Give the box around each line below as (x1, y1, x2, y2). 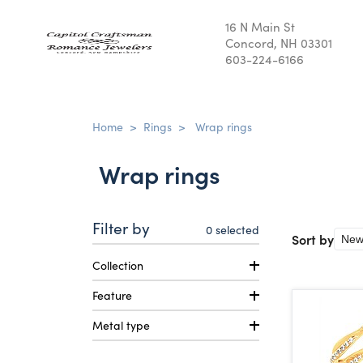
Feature (92, 287, 132, 303)
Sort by (292, 229, 334, 248)
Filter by (92, 216, 150, 238)
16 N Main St (225, 18, 295, 35)
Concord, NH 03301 (225, 34, 332, 51)
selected (212, 221, 259, 237)
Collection (92, 257, 143, 273)
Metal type (92, 317, 150, 333)
